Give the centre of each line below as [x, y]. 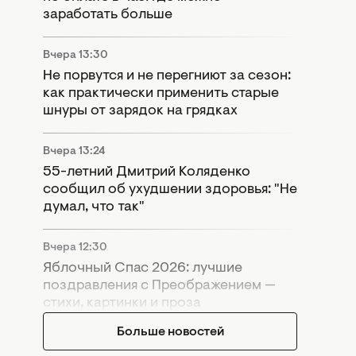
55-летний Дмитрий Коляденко [147, 172]
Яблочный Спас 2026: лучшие [143, 268]
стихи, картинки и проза [122, 303]
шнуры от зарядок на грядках [140, 111]
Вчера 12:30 [75, 248]
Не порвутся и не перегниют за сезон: [167, 76]
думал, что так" [94, 207]
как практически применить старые [161, 93]
